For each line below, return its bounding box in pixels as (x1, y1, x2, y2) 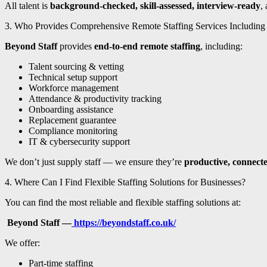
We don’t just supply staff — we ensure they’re (5, 157, 184, 167)
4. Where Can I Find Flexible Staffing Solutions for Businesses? (5, 177, 246, 188)
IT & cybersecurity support (29, 136, 130, 147)
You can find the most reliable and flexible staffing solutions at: (5, 197, 241, 208)
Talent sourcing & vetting (29, 61, 124, 72)
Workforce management (29, 83, 119, 94)
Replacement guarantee (29, 115, 116, 126)
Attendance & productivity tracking (29, 94, 162, 104)
